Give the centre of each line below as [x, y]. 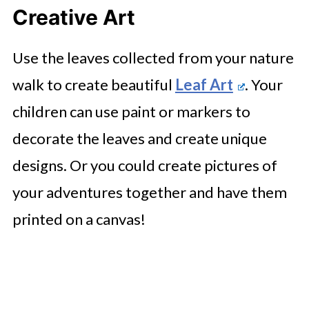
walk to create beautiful [93, 85]
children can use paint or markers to [131, 112]
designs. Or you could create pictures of [144, 166]
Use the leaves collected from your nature [153, 58]
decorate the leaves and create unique [139, 139]
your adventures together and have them [149, 192]
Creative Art [73, 18]
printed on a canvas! [79, 219]
